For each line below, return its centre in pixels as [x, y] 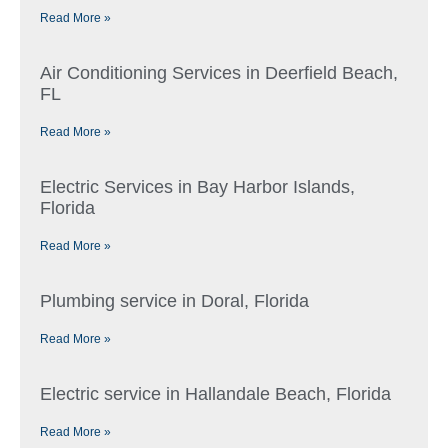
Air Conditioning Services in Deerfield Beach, [219, 73]
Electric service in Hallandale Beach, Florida [215, 394]
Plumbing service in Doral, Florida [174, 301]
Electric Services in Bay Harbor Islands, [197, 187]
